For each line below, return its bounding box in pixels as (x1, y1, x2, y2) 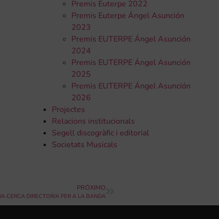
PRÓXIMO (77, 183, 106, 192)
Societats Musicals (51, 139, 117, 151)
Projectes (51, 104, 85, 115)
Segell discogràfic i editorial (51, 128, 149, 139)
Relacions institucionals (51, 116, 135, 127)
